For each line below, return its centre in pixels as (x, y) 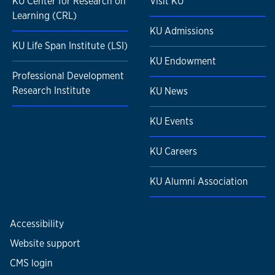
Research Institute (51, 91)
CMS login (31, 263)
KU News (169, 91)
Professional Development (68, 76)
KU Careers (173, 152)
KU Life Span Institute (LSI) (70, 46)
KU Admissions (182, 31)
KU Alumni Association (199, 182)
